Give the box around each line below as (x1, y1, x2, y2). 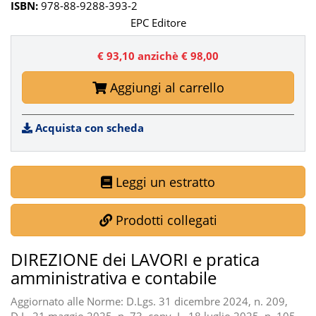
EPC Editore (130, 16, 186, 30)
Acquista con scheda (32, 121, 144, 135)
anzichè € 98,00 (135, 49, 219, 63)
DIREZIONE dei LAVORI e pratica (11, 248, 260, 272)
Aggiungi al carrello (106, 79, 224, 97)
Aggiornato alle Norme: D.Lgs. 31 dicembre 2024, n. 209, (11, 294, 288, 309)
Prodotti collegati (111, 212, 217, 229)
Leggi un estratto (112, 174, 215, 191)
